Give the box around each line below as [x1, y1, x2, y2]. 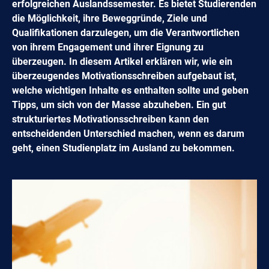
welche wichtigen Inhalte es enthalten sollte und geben [12, 84, 249, 96]
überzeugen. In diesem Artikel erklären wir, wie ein [12, 55, 232, 67]
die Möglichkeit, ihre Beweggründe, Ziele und [12, 12, 207, 24]
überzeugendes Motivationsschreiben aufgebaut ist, [12, 70, 237, 82]
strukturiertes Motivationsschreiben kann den [12, 113, 209, 125]
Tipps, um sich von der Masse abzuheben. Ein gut [12, 98, 226, 110]
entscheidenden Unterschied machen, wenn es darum [12, 127, 244, 139]
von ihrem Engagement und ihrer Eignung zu [12, 41, 204, 53]
